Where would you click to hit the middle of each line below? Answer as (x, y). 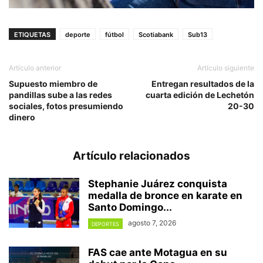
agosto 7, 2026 (152, 223)
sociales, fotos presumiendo (66, 106)
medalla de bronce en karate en (165, 196)
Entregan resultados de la (203, 84)
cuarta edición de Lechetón (200, 95)
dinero (22, 117)
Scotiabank (156, 35)
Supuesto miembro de (53, 84)
